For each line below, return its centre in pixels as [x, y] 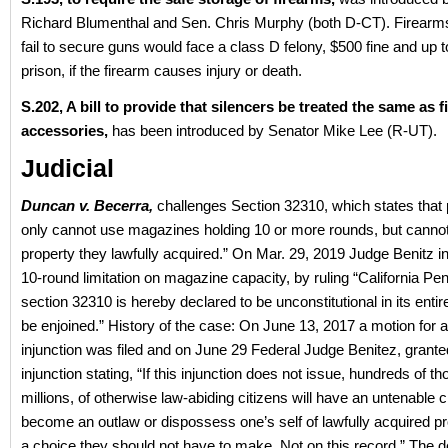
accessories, [66, 130]
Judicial [67, 168]
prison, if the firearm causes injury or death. [161, 70]
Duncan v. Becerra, [87, 205]
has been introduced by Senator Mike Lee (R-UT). [274, 130]
